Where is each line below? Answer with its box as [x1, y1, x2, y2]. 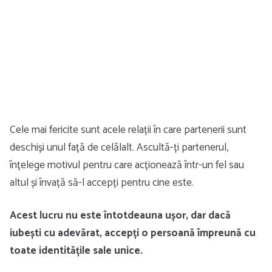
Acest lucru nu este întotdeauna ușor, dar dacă [10, 206, 231, 224]
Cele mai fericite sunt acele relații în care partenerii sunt [10, 121, 246, 139]
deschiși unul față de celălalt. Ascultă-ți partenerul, [10, 138, 228, 157]
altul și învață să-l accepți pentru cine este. [10, 174, 194, 192]
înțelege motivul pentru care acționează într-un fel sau [10, 156, 244, 174]
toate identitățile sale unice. [10, 242, 143, 259]
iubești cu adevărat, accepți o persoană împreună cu [10, 224, 256, 242]
